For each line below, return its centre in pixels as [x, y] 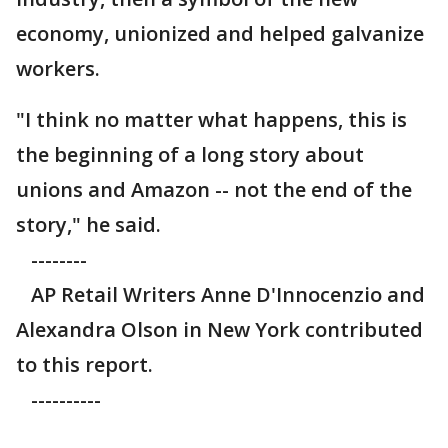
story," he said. [91, 225]
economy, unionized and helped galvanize [220, 34]
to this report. [84, 365]
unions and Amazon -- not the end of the [214, 190]
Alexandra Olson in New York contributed [219, 330]
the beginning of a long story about [190, 155]
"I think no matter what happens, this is [211, 120]
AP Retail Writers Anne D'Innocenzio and [220, 295]
